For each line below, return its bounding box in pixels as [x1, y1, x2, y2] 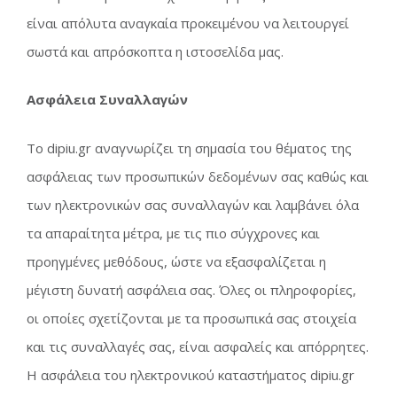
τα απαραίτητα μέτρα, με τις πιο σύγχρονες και [27, 223, 320, 242]
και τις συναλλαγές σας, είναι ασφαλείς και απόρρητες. [27, 337, 369, 355]
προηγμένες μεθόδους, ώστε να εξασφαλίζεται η [27, 252, 326, 270]
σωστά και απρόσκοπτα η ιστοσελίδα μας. [27, 42, 284, 60]
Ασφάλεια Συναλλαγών [27, 90, 188, 108]
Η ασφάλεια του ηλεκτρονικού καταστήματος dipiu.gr [27, 365, 354, 384]
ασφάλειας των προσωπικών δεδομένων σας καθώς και [27, 167, 369, 185]
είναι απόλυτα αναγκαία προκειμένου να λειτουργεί [27, 13, 349, 32]
